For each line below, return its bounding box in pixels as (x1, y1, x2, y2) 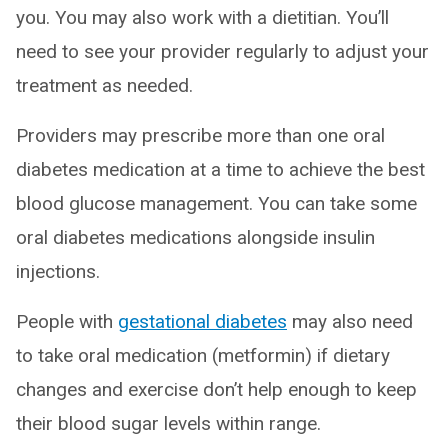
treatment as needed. (16, 74, 193, 97)
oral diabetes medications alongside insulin (16, 226, 375, 249)
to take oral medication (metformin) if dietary (16, 344, 390, 367)
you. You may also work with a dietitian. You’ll (16, 6, 389, 29)
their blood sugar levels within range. (16, 412, 321, 435)
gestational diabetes (118, 310, 287, 333)
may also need (287, 310, 413, 333)
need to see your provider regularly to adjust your (16, 40, 429, 63)
